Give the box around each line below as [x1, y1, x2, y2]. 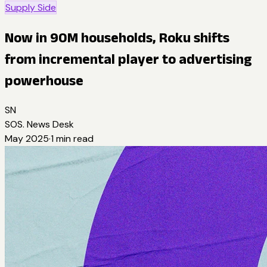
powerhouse [5, 72, 83, 88]
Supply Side [5, 1, 56, 14]
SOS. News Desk [5, 117, 74, 131]
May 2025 [5, 132, 49, 145]
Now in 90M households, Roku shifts [5, 29, 229, 45]
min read [54, 132, 94, 145]
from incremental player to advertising [5, 50, 252, 67]
